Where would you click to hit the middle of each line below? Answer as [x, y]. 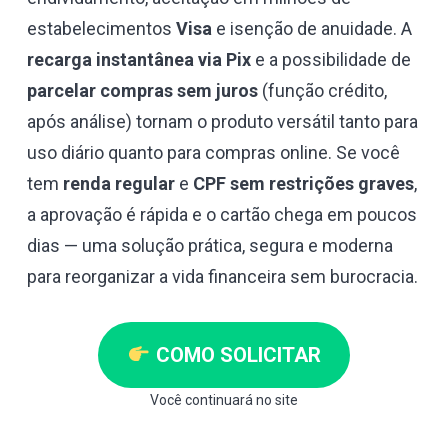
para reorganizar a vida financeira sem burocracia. [222, 277]
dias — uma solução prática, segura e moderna [210, 246]
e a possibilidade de [331, 60]
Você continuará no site [224, 400]
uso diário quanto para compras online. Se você [213, 153]
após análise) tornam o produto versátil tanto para [222, 122]
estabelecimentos [101, 29]
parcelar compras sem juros [142, 91]
